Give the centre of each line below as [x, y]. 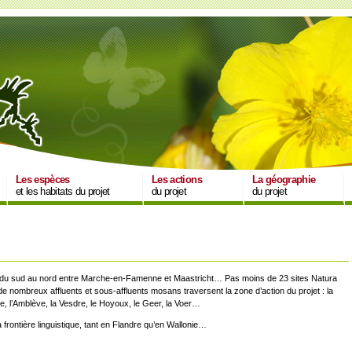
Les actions [177, 180]
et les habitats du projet [63, 191]
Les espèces [43, 180]
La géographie [284, 180]
